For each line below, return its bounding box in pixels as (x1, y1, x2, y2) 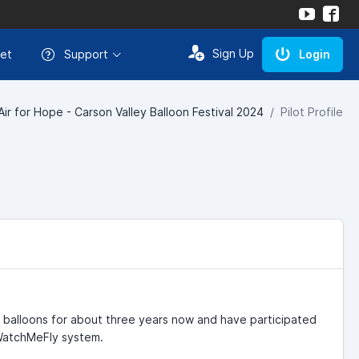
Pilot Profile (280, 104, 343, 119)
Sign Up (212, 46, 254, 60)
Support (64, 47, 108, 61)
